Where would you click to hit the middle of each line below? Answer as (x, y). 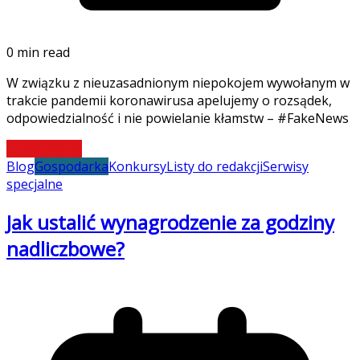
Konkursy (137, 167)
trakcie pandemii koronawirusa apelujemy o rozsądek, (169, 101)
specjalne (35, 184)
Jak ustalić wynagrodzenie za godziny (170, 223)
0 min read (38, 53)
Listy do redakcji (215, 167)
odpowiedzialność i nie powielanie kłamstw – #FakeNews (178, 119)
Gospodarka (72, 167)
